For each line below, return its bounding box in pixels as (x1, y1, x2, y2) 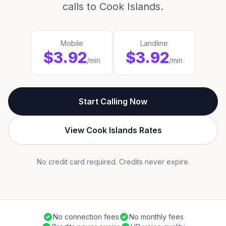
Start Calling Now (79, 96, 147, 106)
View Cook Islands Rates (64, 125, 162, 135)
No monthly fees (129, 212, 184, 221)
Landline (140, 39, 168, 47)
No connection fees (52, 212, 119, 221)
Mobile (61, 39, 83, 47)
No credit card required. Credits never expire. (36, 157, 190, 166)
